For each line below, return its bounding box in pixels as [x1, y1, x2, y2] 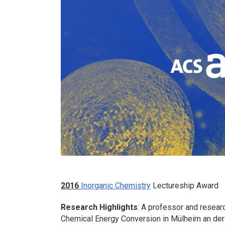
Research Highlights [61, 202, 138, 212]
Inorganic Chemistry [81, 181, 151, 191]
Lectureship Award [151, 181, 219, 191]
